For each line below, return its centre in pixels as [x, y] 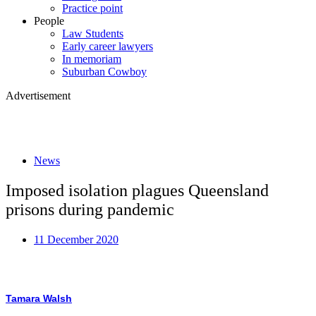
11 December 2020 [76, 239]
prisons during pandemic [90, 209]
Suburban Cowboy [104, 72]
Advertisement [38, 96]
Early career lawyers [108, 47]
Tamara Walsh [39, 298]
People [49, 21]
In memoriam [92, 59]
